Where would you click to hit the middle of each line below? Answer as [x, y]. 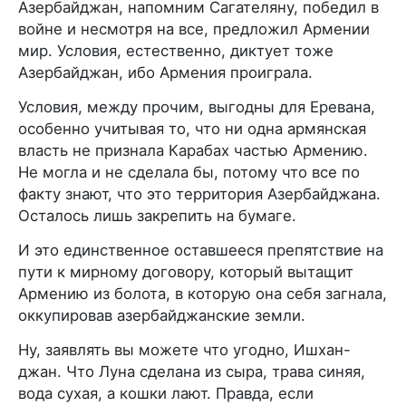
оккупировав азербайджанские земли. [162, 315]
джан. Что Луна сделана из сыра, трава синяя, [192, 372]
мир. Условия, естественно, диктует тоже [176, 51]
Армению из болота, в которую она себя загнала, [203, 294]
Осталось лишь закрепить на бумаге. [157, 216]
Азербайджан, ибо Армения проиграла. [165, 72]
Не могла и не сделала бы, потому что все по [189, 172]
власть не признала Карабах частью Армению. [193, 150]
